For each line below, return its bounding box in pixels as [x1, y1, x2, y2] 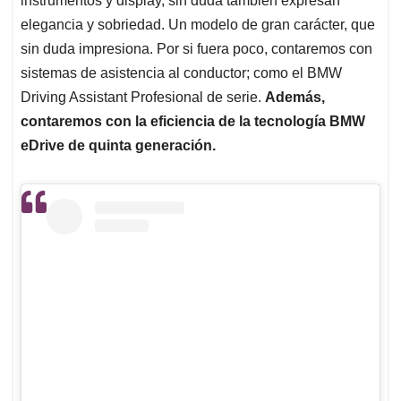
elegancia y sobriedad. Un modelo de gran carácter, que [21, 16, 375, 32]
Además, [265, 89, 325, 105]
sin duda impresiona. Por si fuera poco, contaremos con [21, 40, 372, 56]
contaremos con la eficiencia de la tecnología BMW [21, 113, 365, 129]
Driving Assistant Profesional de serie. [21, 89, 265, 105]
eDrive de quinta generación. [21, 137, 216, 153]
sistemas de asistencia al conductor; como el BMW [21, 64, 342, 81]
